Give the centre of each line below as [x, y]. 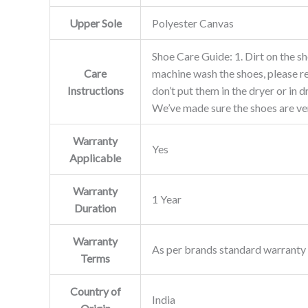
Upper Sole [95, 23]
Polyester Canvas [193, 23]
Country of [95, 291]
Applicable [95, 157]
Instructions [95, 90]
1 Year [167, 199]
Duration [95, 208]
